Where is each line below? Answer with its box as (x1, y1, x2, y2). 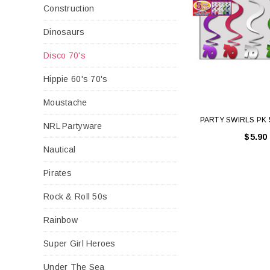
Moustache (43, 97, 87, 107)
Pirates (43, 168, 72, 178)
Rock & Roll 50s (43, 191, 108, 201)
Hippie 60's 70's (43, 74, 108, 84)
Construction (43, 3, 95, 13)
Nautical (43, 144, 76, 154)
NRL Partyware (43, 121, 102, 131)
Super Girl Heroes (43, 238, 116, 248)
